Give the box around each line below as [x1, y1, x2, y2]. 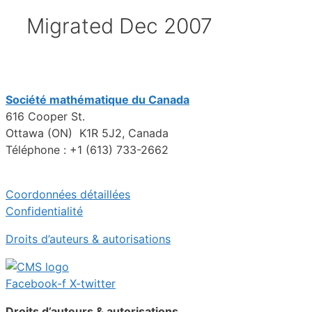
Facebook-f [6, 276, 66, 290]
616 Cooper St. [6, 109, 85, 123]
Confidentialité [6, 203, 83, 218]
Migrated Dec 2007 [26, 13, 212, 38]
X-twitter [70, 276, 116, 290]
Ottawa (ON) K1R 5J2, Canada [6, 125, 169, 140]
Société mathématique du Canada [6, 92, 189, 107]
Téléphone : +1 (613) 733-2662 [6, 142, 169, 157]
